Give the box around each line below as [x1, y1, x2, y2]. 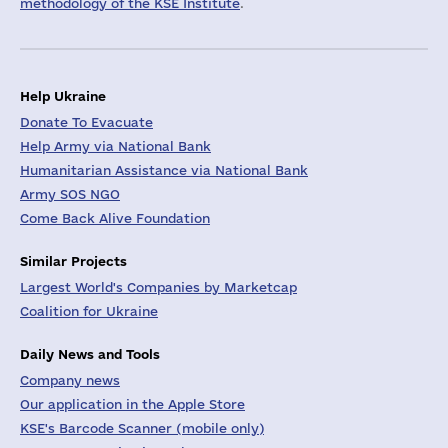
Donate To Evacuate [20, 115, 153, 129]
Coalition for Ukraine [20, 304, 158, 318]
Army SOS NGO [20, 187, 120, 201]
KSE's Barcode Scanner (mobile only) [20, 421, 264, 435]
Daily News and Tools [20, 346, 160, 361]
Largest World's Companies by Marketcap [20, 280, 297, 294]
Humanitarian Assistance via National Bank [20, 163, 308, 177]
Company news [20, 373, 120, 387]
